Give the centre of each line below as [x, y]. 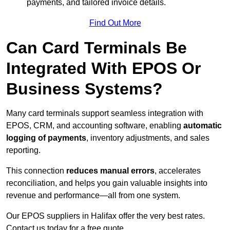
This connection [36, 171]
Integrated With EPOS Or [103, 69]
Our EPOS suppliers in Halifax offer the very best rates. [106, 216]
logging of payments [46, 138]
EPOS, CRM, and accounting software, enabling [95, 126]
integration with [176, 113]
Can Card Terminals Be [97, 48]
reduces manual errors [110, 171]
